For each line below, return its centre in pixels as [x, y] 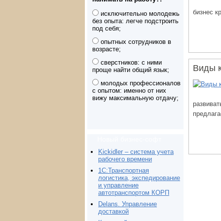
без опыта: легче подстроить [135, 21]
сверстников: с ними [130, 62]
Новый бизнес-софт [129, 139]
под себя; [107, 28]
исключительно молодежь [139, 13]
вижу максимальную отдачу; [135, 98]
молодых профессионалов [140, 83]
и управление [118, 185]
